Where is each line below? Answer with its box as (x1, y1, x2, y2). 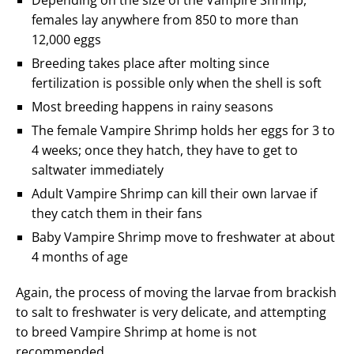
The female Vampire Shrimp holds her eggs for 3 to (32, 122, 335, 140)
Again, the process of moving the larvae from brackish (16, 284, 337, 302)
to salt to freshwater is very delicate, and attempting (16, 303, 326, 322)
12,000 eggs (32, 31, 101, 49)
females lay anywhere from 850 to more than (32, 11, 299, 29)
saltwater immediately (32, 161, 164, 179)
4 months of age (32, 248, 128, 266)
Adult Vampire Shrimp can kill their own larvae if (32, 185, 317, 203)
